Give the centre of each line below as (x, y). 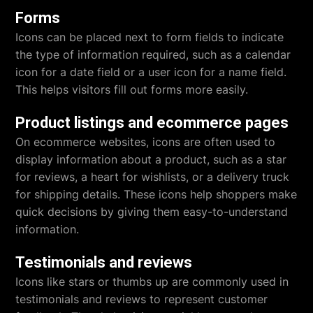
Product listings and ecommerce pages (152, 122)
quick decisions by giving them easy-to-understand (152, 211)
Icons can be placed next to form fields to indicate (150, 37)
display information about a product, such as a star (151, 159)
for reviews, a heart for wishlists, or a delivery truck (153, 176)
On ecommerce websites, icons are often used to (146, 141)
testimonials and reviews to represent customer (142, 299)
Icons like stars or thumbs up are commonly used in (152, 281)
